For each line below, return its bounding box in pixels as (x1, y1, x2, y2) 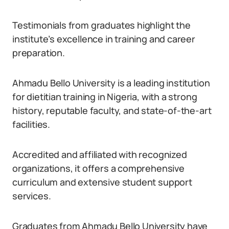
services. (12, 190, 51, 202)
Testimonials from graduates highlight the (12, 19, 191, 31)
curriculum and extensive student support (12, 176, 192, 188)
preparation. (12, 47, 65, 59)
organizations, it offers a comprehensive (12, 162, 185, 174)
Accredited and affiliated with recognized (12, 148, 187, 161)
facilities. (12, 118, 51, 130)
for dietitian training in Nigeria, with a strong (12, 90, 197, 103)
